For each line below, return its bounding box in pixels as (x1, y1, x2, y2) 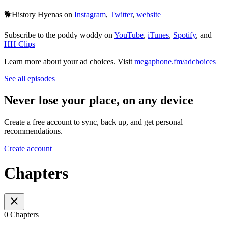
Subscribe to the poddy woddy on (4, 30, 114, 39)
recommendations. (4, 126, 63, 135)
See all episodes (4, 74, 55, 83)
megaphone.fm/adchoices (134, 56, 216, 66)
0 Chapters (4, 210, 39, 219)
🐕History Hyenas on (4, 10, 74, 19)
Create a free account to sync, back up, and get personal (4, 117, 183, 126)
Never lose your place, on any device (4, 93, 193, 107)
